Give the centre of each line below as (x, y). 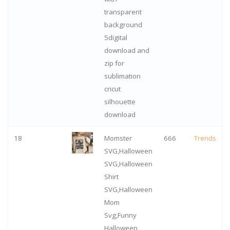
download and (127, 51)
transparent (123, 12)
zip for (114, 63)
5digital (116, 38)
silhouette (120, 102)
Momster (118, 138)
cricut (112, 89)
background (123, 25)
